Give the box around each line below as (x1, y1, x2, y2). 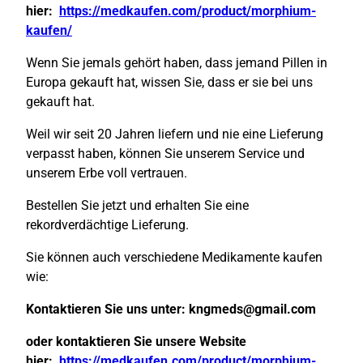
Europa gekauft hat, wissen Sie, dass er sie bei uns (26, 75, 313, 91)
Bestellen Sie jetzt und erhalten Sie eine (26, 198, 249, 214)
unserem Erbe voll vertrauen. (26, 165, 187, 181)
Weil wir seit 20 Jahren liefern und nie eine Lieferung (26, 126, 323, 143)
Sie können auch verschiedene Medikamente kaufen (26, 250, 322, 266)
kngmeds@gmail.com (189, 301, 316, 318)
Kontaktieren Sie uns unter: (26, 301, 189, 318)
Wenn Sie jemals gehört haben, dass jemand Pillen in (26, 55, 327, 71)
